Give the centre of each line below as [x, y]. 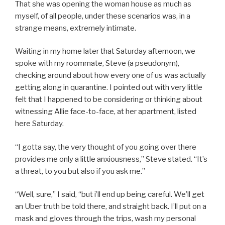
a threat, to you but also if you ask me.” [80, 171]
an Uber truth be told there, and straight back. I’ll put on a [111, 207]
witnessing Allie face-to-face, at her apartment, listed [106, 112]
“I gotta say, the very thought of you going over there [106, 147]
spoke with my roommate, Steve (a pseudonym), [97, 64]
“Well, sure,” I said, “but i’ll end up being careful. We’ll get [110, 195]
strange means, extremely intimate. [76, 28]
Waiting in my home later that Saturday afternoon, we [105, 51]
